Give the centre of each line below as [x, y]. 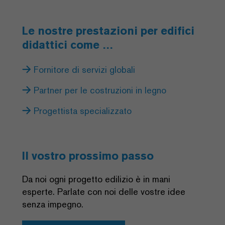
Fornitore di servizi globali [83, 69]
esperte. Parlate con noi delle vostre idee [104, 191]
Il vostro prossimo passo [88, 155]
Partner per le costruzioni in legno [99, 90]
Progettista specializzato [81, 110]
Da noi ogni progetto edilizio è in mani [96, 179]
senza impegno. [53, 204]
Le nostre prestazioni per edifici [108, 30]
